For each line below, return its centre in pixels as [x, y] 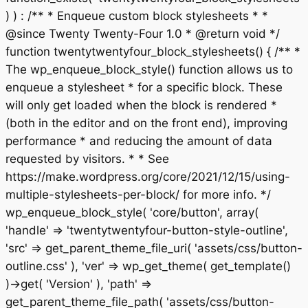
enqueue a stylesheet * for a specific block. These [144, 87]
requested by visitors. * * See [87, 159]
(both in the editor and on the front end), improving [146, 123]
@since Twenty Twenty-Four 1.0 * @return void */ [143, 34]
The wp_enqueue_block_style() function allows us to [149, 69]
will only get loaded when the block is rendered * [141, 105]
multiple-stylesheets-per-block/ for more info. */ [138, 195]
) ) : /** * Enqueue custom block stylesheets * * [137, 16]
